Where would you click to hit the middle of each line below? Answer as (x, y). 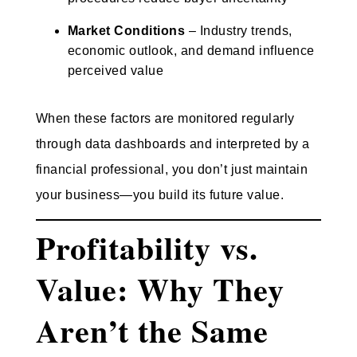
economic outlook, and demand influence (191, 50)
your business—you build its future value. (160, 194)
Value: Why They (160, 289)
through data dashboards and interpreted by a (173, 143)
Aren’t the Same (152, 331)
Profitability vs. (147, 248)
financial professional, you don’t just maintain (172, 169)
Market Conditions (126, 30)
